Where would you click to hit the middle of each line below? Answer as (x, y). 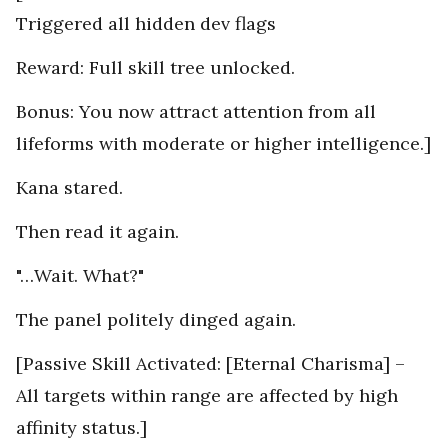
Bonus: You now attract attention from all (196, 112)
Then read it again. (97, 232)
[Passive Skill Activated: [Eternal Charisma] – (210, 364)
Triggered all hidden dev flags (146, 24)
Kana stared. (69, 188)
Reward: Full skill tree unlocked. (155, 68)
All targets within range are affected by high (207, 396)
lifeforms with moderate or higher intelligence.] (223, 144)
